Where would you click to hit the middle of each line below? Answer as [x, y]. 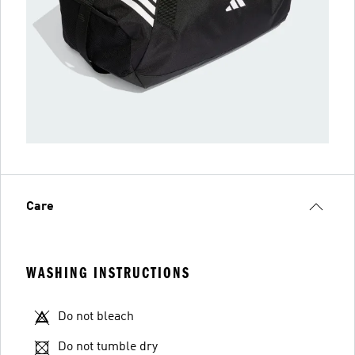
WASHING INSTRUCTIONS [108, 273]
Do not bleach [96, 317]
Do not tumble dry [108, 347]
